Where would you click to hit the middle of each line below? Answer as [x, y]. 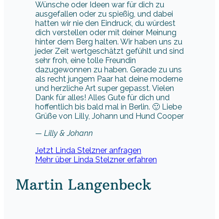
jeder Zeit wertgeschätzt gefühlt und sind [109, 51]
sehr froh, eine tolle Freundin [86, 61]
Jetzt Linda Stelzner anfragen [88, 151]
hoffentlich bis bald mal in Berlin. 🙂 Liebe [109, 107]
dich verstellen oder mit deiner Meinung [106, 33]
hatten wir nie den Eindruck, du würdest [105, 23]
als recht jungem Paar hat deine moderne [109, 79]
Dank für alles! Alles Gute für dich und [102, 98]
